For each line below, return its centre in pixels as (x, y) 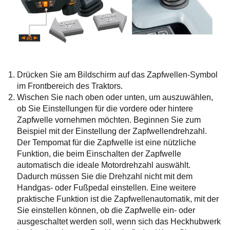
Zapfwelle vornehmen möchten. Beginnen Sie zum (109, 120)
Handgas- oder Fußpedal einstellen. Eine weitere (106, 187)
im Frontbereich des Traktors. (70, 86)
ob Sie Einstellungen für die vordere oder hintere (105, 108)
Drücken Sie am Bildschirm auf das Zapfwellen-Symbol (117, 74)
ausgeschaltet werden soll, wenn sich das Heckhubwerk (119, 221)
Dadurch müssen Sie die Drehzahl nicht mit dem (104, 176)
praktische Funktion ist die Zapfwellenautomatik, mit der (118, 199)
